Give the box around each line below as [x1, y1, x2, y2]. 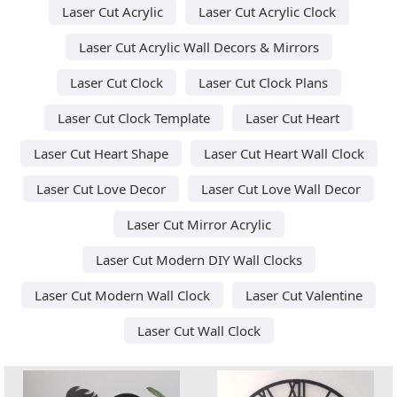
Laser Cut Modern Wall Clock [35, 285, 210, 304]
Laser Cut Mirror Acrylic [126, 214, 271, 233]
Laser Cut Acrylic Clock [198, 2, 336, 20]
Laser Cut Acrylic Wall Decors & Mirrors [78, 37, 319, 56]
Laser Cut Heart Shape [33, 144, 168, 162]
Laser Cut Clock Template [58, 108, 210, 127]
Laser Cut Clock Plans [198, 73, 328, 91]
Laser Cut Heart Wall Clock [203, 144, 364, 162]
